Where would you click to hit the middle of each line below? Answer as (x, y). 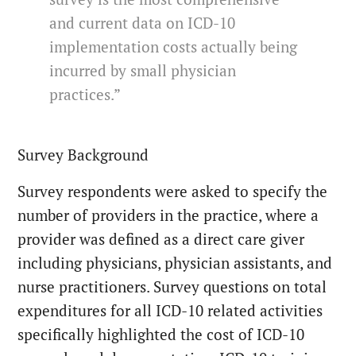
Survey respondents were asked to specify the (173, 192)
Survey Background (83, 155)
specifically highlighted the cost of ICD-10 (161, 335)
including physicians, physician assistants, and (175, 263)
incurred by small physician (143, 71)
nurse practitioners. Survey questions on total (172, 287)
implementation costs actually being (174, 47)
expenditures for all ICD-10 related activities (170, 311)
